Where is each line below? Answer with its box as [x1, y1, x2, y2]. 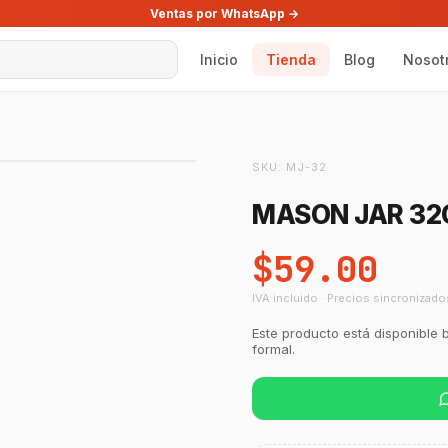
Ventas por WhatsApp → [149, 6, 299, 21]
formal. [252, 341, 295, 358]
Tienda [266, 50, 316, 68]
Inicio [200, 50, 238, 68]
